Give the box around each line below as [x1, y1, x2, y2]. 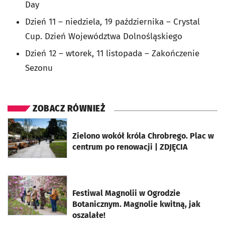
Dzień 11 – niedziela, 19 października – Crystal [25, 17, 200, 28]
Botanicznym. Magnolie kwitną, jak [72, 199, 200, 209]
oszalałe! [72, 210, 105, 220]
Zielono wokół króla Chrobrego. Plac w [72, 131, 214, 141]
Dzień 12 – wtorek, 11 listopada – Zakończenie [25, 48, 199, 59]
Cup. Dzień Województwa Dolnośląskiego [25, 31, 182, 42]
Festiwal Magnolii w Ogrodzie [72, 188, 180, 198]
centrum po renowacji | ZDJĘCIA [72, 142, 187, 152]
